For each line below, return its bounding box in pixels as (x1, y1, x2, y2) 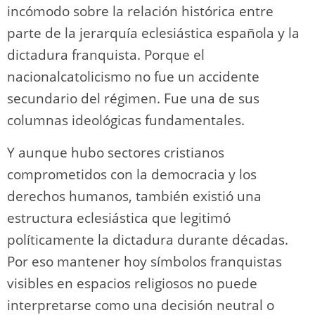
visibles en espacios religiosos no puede (7, 274, 257, 292)
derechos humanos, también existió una (7, 186, 262, 205)
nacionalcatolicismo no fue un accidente (7, 67, 259, 86)
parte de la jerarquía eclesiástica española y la (7, 23, 300, 42)
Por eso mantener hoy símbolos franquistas (7, 252, 282, 271)
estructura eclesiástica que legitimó (7, 208, 231, 227)
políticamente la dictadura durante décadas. (7, 230, 288, 249)
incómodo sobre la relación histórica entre (7, 1, 274, 20)
